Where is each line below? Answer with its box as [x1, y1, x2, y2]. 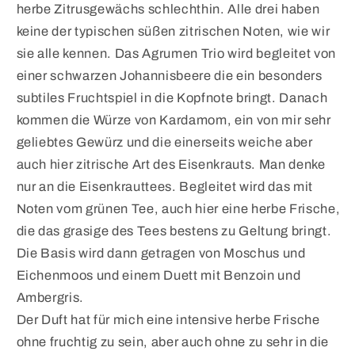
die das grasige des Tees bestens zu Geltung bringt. [16, 224, 332, 239]
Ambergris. [16, 291, 85, 305]
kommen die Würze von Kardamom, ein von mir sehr [16, 113, 331, 128]
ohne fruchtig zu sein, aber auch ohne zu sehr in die [16, 335, 329, 349]
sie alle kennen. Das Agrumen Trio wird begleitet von [16, 47, 336, 61]
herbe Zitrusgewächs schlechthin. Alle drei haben [16, 2, 320, 17]
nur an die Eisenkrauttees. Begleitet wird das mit [16, 180, 313, 194]
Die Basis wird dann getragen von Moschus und [16, 246, 306, 261]
